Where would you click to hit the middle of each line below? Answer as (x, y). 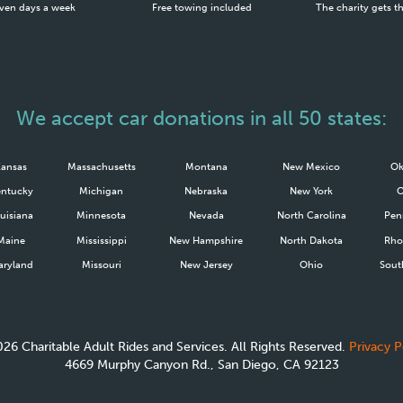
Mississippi (101, 240)
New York (312, 191)
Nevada (206, 215)
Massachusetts (101, 166)
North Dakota (312, 240)
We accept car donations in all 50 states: (201, 119)
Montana (206, 166)
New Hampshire (206, 240)
